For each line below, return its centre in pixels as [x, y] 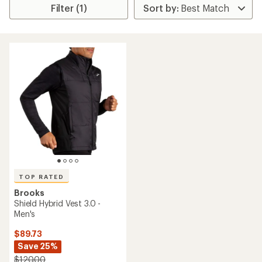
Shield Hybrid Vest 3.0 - [58, 203]
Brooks [29, 193]
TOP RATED [42, 177]
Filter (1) [69, 8]
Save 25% [38, 246]
